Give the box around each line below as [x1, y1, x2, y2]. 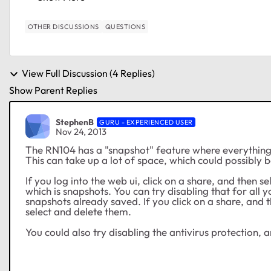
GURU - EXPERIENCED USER [99, 117, 193, 126]
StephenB [56, 116, 94, 128]
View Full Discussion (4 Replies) [22, 67, 155, 79]
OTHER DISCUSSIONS [28, 22, 99, 31]
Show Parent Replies [9, 84, 97, 97]
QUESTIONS [105, 22, 145, 31]
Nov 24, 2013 [56, 125, 106, 137]
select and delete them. [25, 205, 131, 218]
